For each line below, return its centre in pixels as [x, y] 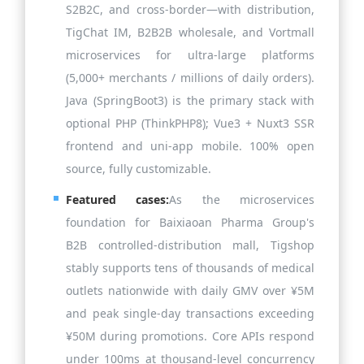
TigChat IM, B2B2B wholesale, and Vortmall [190, 32]
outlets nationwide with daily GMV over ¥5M [190, 290]
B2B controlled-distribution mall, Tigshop [190, 245]
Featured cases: [118, 199]
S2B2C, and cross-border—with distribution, [190, 9]
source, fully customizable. [139, 169]
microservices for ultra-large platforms [190, 55]
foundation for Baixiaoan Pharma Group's [190, 222]
